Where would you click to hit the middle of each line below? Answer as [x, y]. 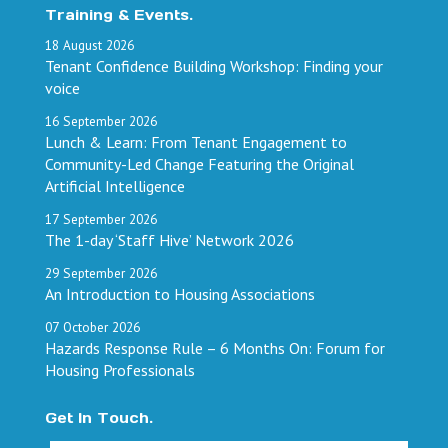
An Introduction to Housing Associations [180, 293]
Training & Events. [119, 14]
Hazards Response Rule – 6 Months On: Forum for [215, 347]
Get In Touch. [99, 417]
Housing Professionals [120, 369]
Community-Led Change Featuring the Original [199, 163]
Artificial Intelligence [115, 185]
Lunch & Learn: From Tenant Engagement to [196, 141]
